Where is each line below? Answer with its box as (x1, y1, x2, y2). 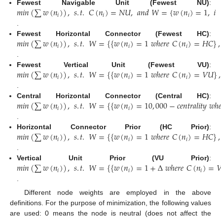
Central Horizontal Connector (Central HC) (17, 92, 209, 100)
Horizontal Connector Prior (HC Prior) (17, 123, 209, 131)
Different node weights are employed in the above (24, 188, 211, 197)
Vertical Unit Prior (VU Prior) (17, 154, 209, 162)
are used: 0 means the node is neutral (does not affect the (10, 209, 211, 218)
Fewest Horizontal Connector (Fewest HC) (17, 30, 209, 38)
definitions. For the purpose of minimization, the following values (10, 199, 211, 207)
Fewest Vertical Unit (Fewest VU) (17, 61, 209, 69)
